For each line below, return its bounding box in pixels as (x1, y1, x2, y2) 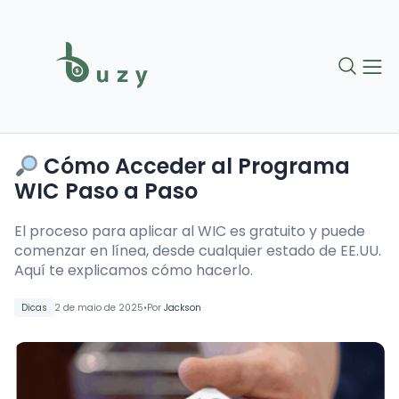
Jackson (164, 301, 201, 315)
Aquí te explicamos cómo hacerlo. (14, 260, 253, 281)
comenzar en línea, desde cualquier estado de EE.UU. (14, 240, 381, 262)
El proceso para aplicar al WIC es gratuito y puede (14, 221, 365, 242)
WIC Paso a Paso (14, 176, 198, 207)
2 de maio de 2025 (54, 301, 143, 315)
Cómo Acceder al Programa (38, 151, 351, 182)
